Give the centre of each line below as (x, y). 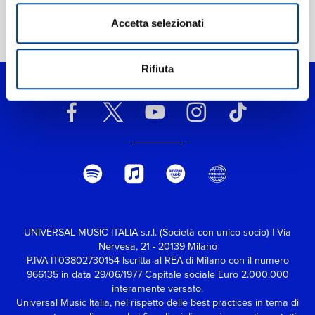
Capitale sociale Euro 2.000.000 (217, 274)
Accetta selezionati (157, 22)
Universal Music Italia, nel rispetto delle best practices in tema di (157, 302)
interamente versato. (157, 288)
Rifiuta (157, 69)
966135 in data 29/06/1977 (85, 274)
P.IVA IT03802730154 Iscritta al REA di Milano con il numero (157, 260)
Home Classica (53, 39)
